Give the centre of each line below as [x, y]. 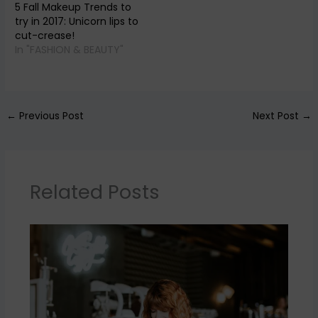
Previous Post [50, 116]
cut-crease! [45, 35]
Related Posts [94, 192]
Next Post [277, 116]
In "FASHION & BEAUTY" [70, 49]
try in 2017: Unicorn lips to [77, 21]
